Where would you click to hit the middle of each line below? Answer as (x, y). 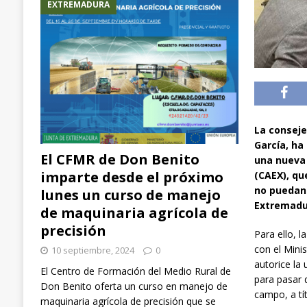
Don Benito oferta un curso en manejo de (134, 286)
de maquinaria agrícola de (134, 212)
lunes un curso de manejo (130, 195)
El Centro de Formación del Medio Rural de (135, 271)
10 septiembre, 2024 (93, 250)
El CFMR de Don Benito (120, 159)
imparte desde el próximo (132, 177)
